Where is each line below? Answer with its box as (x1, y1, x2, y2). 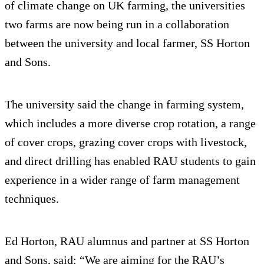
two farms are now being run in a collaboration (5, 18, 229, 31)
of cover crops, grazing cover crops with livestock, (5, 136, 247, 149)
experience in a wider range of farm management (5, 173, 240, 187)
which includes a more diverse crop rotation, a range (5, 117, 256, 130)
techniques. (5, 192, 59, 206)
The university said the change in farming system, (5, 98, 244, 111)
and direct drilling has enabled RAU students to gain (5, 154, 256, 168)
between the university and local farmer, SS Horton (5, 37, 250, 50)
